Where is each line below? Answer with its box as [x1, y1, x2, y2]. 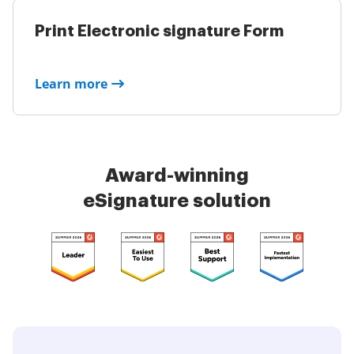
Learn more [35, 75, 107, 92]
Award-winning [105, 166, 249, 185]
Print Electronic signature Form [35, 23, 284, 40]
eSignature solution [83, 191, 271, 210]
